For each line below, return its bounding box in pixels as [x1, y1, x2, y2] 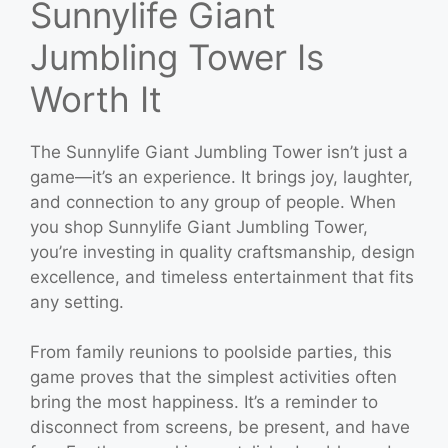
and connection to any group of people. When [30, 191, 396, 212]
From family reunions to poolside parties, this [30, 342, 392, 362]
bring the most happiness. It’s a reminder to [30, 392, 378, 412]
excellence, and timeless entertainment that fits [30, 266, 414, 287]
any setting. [30, 291, 124, 312]
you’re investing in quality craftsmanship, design [30, 241, 415, 262]
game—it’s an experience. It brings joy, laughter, [30, 166, 413, 187]
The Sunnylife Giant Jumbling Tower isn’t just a [30, 141, 408, 162]
